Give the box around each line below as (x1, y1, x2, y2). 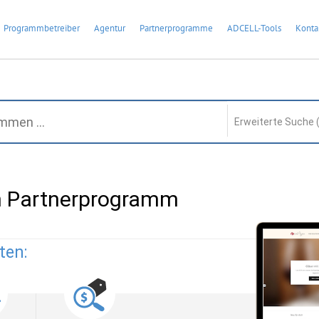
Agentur (94, 22, 125, 34)
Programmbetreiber (4, 22, 80, 34)
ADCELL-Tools (227, 22, 281, 34)
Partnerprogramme (140, 22, 213, 34)
